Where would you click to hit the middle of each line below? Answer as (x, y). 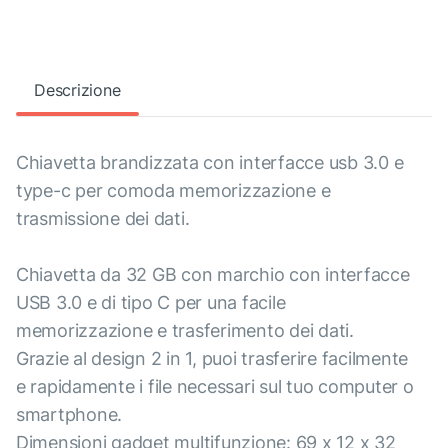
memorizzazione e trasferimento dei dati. (185, 331)
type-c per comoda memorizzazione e (173, 191)
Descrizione (77, 90)
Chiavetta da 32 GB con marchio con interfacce (213, 275)
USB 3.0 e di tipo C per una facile (151, 303)
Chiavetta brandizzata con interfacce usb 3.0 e (210, 163)
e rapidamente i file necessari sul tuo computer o (215, 387)
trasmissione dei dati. (103, 219)
